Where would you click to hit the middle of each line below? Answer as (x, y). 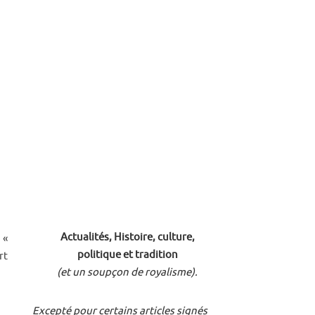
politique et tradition (127, 255)
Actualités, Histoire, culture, (127, 237)
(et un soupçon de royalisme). (127, 272)
